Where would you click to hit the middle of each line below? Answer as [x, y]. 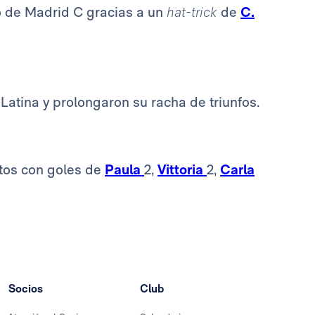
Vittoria [182, 170]
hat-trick [194, 12]
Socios [26, 289]
